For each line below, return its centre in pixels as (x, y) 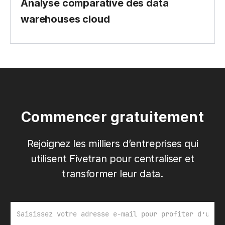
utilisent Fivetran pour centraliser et (113, 158)
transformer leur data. (113, 174)
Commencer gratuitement (113, 117)
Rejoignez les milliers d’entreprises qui (113, 143)
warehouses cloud (65, 19)
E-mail (22, 207)
